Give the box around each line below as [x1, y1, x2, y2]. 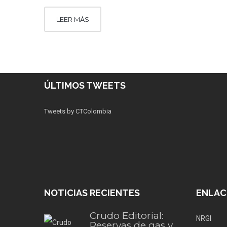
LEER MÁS [56, 15, 89, 23]
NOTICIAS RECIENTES [44, 187, 140, 198]
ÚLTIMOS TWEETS [44, 80, 126, 91]
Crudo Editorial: [90, 210, 164, 221]
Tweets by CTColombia [44, 107, 111, 115]
